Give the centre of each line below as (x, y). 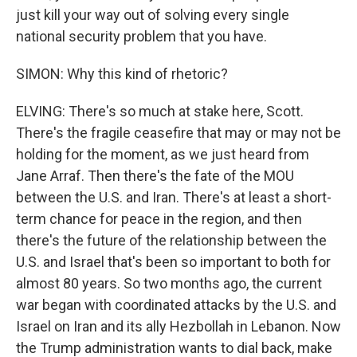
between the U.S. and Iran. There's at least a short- (174, 198)
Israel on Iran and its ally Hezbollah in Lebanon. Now (178, 327)
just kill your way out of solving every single (153, 15)
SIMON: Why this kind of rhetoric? (122, 74)
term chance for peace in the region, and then (159, 219)
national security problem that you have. (141, 37)
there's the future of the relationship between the (171, 241)
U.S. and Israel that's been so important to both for (173, 262)
